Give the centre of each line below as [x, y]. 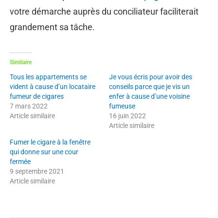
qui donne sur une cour [44, 152]
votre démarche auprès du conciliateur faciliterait [104, 11]
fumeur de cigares [37, 96]
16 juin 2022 [127, 116]
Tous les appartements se [48, 77]
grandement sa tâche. [52, 27]
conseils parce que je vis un [149, 86]
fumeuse [122, 106]
